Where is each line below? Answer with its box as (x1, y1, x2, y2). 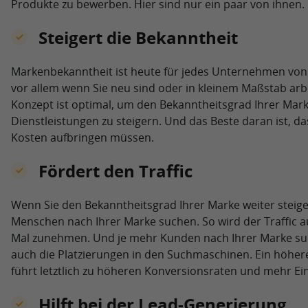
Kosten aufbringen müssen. (10, 129, 154, 145)
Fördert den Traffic (38, 159, 192, 182)
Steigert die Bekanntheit (38, 25, 238, 49)
